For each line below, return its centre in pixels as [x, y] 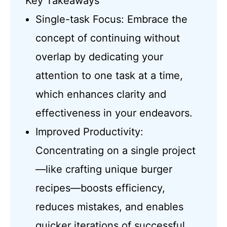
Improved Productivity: [90, 131]
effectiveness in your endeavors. [114, 113]
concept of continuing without [108, 38]
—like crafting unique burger [104, 169]
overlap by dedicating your [100, 56]
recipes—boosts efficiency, [101, 188]
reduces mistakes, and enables [110, 206]
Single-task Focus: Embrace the [112, 19]
